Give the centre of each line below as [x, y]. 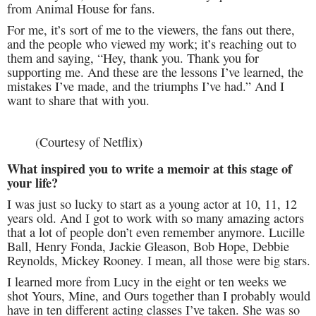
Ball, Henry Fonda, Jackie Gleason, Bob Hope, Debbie [148, 247]
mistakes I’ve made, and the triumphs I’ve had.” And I [146, 86]
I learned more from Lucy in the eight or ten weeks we [147, 282]
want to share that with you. [78, 101]
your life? [32, 183]
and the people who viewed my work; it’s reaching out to [152, 44]
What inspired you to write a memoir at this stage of [150, 169]
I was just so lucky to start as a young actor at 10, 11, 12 [152, 204]
